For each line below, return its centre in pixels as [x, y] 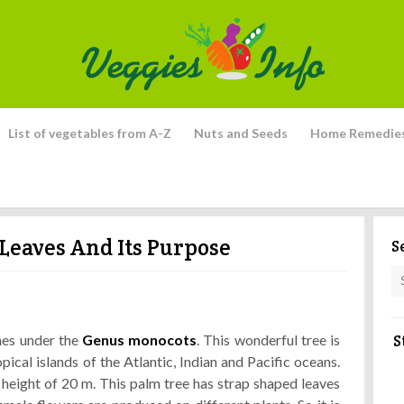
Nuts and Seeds [241, 133]
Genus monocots [140, 340]
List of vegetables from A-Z [90, 133]
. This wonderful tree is [269, 340]
